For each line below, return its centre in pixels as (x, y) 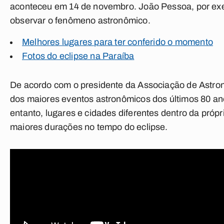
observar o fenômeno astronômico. (80, 20)
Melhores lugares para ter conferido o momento (117, 42)
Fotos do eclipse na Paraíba (78, 56)
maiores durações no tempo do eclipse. (90, 127)
